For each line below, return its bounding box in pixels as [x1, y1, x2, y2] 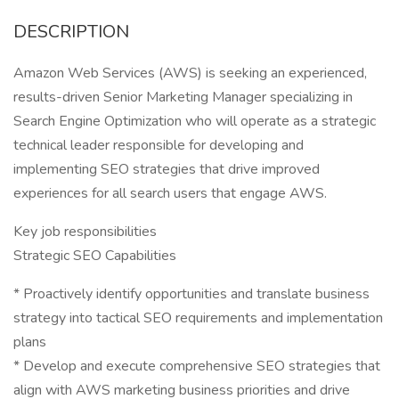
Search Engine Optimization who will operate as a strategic [13, 111, 376, 131]
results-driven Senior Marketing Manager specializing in [13, 87, 353, 107]
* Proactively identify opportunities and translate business [13, 284, 370, 304]
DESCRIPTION [13, 20, 129, 44]
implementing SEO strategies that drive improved [13, 159, 320, 179]
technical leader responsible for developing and [13, 135, 304, 155]
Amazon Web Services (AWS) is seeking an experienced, [13, 63, 367, 83]
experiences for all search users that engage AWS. [13, 183, 327, 203]
